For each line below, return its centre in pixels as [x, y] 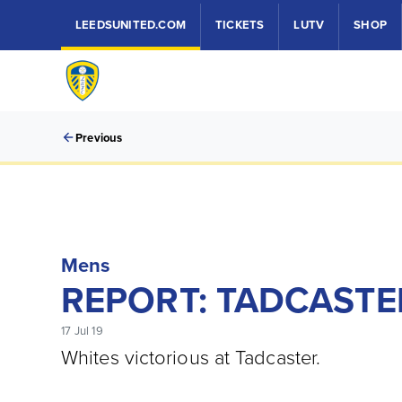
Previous [99, 138]
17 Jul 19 [82, 330]
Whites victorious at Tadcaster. [191, 357]
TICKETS [240, 25]
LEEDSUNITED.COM [131, 25]
